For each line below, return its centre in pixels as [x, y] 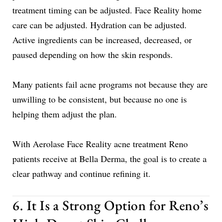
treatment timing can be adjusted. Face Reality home [107, 10]
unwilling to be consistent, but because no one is [100, 99]
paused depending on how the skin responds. [93, 54]
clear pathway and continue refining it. [82, 173]
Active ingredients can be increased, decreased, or [102, 39]
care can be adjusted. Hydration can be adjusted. [100, 25]
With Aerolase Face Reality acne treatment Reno [100, 143]
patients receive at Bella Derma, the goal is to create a [110, 158]
